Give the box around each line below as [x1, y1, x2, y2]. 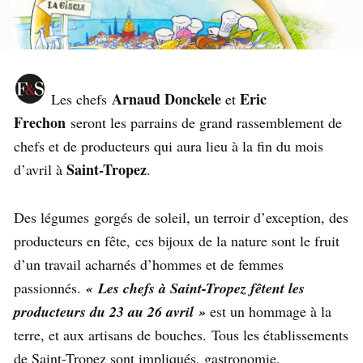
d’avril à [14, 160, 62, 180]
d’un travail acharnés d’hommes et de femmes [14, 254, 284, 275]
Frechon [14, 112, 70, 134]
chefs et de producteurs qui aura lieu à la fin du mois [14, 136, 323, 156]
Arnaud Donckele [112, 88, 225, 110]
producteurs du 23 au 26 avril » [14, 301, 206, 322]
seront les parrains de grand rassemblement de [70, 113, 342, 133]
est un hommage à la [206, 301, 331, 322]
